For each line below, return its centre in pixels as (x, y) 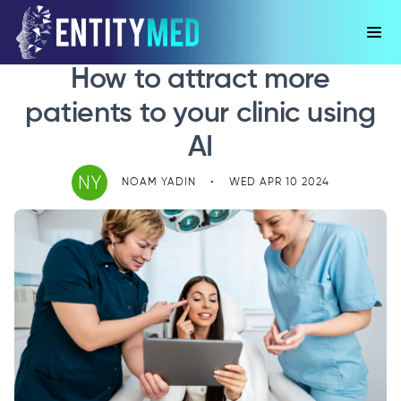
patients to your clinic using (200, 114)
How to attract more (200, 80)
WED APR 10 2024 (279, 182)
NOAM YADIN (159, 182)
